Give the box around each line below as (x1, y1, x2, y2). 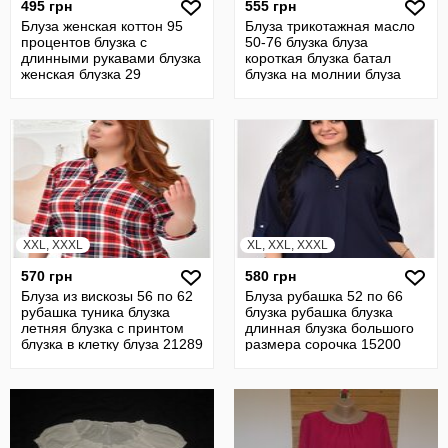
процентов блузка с (21, 34, 147, 50)
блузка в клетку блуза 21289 (21, 336, 203, 352)
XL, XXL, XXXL (247, 238, 328, 252)
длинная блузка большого (245, 320, 414, 336)
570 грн (21, 268, 72, 284)
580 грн (245, 268, 296, 284)
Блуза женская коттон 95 (21, 18, 183, 34)
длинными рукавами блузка (21, 50, 201, 66)
